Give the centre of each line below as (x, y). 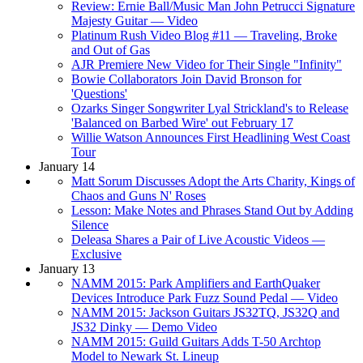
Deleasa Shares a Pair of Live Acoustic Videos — (198, 239)
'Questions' (99, 93)
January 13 (67, 268)
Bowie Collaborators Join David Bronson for (186, 79)
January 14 (67, 166)
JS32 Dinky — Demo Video (144, 327)
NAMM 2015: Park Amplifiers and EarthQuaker (196, 283)
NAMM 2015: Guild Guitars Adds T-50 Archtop (196, 341)
